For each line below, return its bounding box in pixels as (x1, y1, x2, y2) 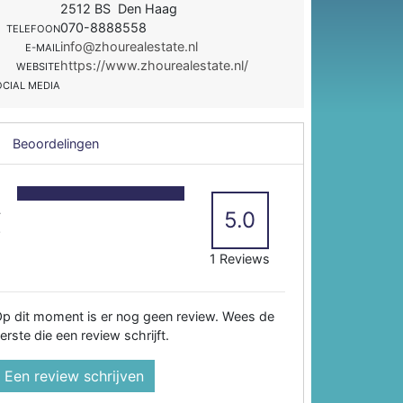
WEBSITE (16, 59, 61, 73)
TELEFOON (6, 22, 61, 35)
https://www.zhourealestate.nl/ (60, 57, 249, 73)
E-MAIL (25, 40, 61, 54)
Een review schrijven (4, 366, 145, 385)
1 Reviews (210, 250, 271, 266)
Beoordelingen (9, 135, 100, 151)
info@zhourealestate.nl (60, 38, 199, 54)
